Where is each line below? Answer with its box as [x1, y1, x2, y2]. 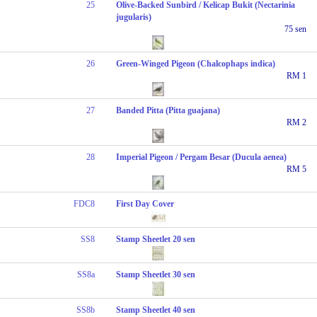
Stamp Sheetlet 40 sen [116, 304, 196, 315]
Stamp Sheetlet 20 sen [116, 234, 196, 244]
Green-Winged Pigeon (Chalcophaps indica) [116, 58, 276, 69]
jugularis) [116, 11, 152, 22]
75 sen [284, 23, 306, 34]
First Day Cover [116, 198, 175, 209]
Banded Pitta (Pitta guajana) [116, 105, 221, 115]
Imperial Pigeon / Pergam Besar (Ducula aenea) [116, 151, 287, 162]
